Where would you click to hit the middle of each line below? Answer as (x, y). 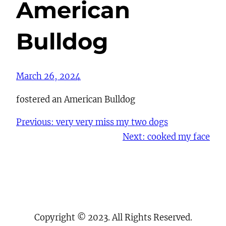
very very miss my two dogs (112, 123)
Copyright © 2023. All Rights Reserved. (113, 217)
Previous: (35, 123)
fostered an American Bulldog (76, 99)
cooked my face (179, 137)
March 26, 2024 (48, 77)
